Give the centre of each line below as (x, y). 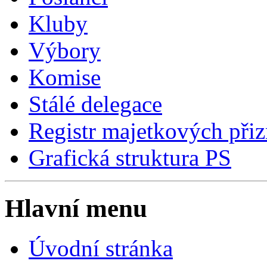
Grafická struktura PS (130, 157)
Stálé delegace (95, 104)
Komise (65, 77)
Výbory (65, 50)
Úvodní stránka (101, 248)
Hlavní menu (76, 208)
